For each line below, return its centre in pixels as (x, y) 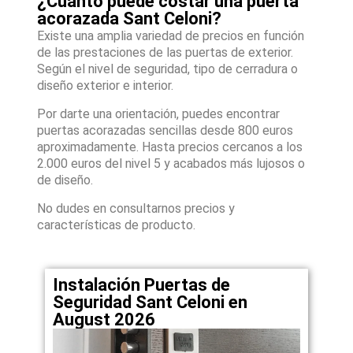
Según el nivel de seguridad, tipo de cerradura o (168, 69)
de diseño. (65, 180)
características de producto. (117, 225)
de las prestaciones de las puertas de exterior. (165, 53)
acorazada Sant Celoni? (130, 19)
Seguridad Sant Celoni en (150, 303)
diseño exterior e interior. (106, 86)
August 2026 (104, 320)
